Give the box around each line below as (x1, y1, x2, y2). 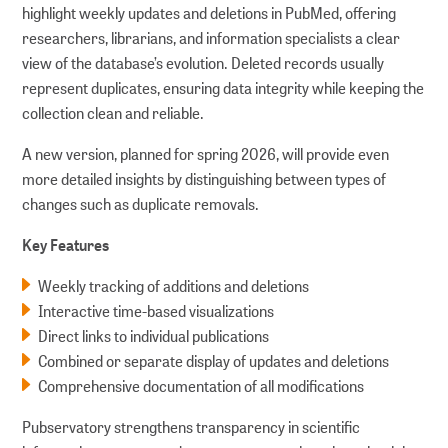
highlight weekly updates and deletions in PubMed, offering (22, 2, 397, 24)
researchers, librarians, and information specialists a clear (22, 27, 401, 49)
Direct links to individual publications (38, 325, 270, 347)
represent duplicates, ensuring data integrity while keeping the (22, 77, 425, 99)
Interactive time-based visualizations (38, 300, 275, 322)
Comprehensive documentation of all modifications (38, 375, 365, 397)
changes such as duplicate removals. (22, 193, 260, 215)
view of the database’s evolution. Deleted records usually (22, 52, 385, 74)
